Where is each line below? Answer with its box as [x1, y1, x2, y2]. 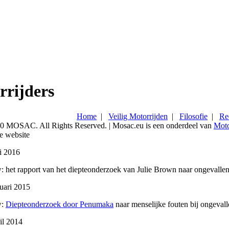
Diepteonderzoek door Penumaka [6, 199, 113, 209]
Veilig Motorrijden [108, 111, 168, 121]
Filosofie [179, 111, 208, 121]
